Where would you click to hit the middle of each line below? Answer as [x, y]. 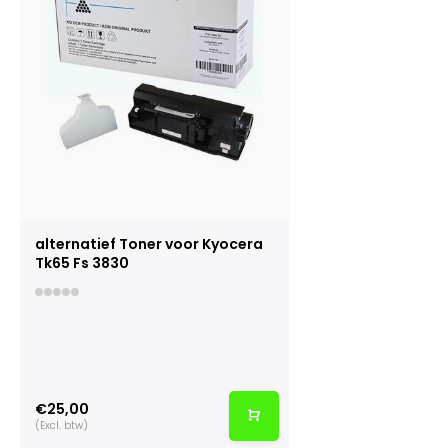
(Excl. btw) [61, 425]
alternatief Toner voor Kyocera [149, 244]
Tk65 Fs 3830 [82, 263]
